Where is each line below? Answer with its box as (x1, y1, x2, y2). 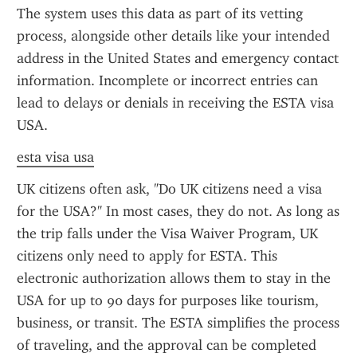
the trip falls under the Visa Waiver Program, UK (17, 225, 318, 242)
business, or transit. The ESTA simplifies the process (17, 314, 339, 331)
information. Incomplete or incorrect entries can (17, 72, 318, 89)
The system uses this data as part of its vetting (17, 5, 303, 22)
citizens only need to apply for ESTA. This (17, 247, 277, 265)
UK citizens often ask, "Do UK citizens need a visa (17, 180, 322, 198)
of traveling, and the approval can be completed (17, 336, 316, 354)
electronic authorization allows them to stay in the (17, 269, 331, 287)
